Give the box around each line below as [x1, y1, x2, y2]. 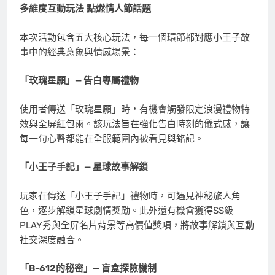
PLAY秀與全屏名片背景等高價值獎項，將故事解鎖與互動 [20, 219, 254, 231]
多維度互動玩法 [20, 3, 84, 15]
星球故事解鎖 [93, 161, 148, 173]
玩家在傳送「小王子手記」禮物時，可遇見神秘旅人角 [20, 190, 241, 201]
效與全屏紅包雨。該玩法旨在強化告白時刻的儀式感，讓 [20, 118, 250, 130]
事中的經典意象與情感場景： [20, 46, 139, 58]
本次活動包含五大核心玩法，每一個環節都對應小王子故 [20, 31, 250, 43]
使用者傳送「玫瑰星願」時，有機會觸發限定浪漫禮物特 [20, 103, 250, 115]
